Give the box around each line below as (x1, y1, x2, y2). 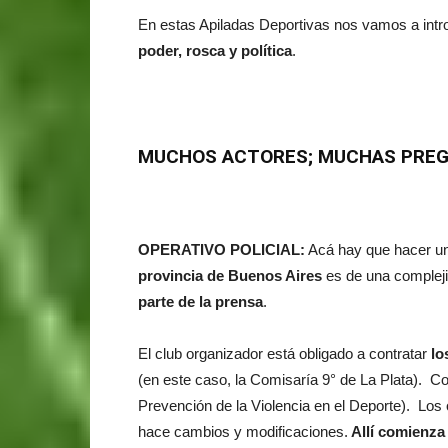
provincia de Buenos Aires (138, 266, 322, 284)
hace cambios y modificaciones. (138, 422, 348, 440)
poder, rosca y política (138, 41, 292, 59)
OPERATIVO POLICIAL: (138, 240, 305, 258)
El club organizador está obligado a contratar (138, 344, 431, 362)
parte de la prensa (138, 292, 263, 310)
